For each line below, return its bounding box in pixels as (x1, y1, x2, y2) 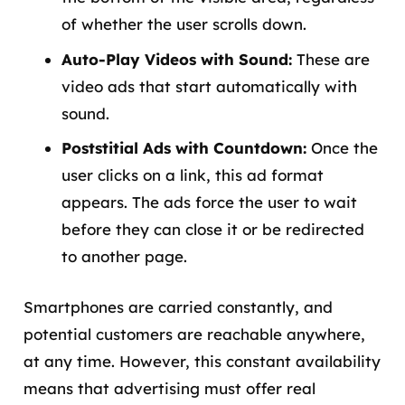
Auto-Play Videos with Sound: (61, 49, 292, 69)
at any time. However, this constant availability (23, 351, 381, 371)
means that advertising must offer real (23, 378, 316, 398)
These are (292, 49, 370, 69)
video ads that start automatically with (61, 76, 357, 96)
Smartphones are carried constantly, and (23, 297, 333, 316)
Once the (306, 138, 378, 158)
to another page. (61, 247, 187, 267)
